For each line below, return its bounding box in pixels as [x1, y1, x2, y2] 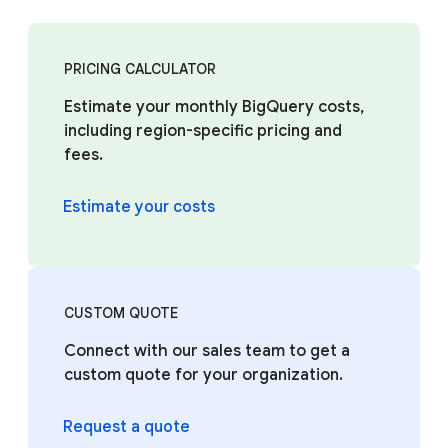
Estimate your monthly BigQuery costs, [64, 97, 364, 117]
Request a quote [63, 417, 190, 437]
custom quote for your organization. [64, 365, 343, 385]
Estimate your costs [63, 197, 215, 217]
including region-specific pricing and [64, 121, 342, 141]
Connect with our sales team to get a [64, 341, 350, 361]
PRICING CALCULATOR [64, 60, 216, 78]
